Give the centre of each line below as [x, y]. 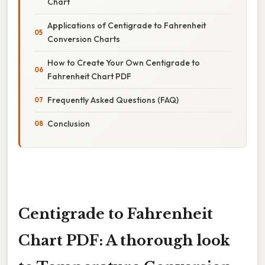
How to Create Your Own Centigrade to [124, 62]
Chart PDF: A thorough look [124, 240]
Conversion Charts [84, 39]
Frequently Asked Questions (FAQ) [113, 100]
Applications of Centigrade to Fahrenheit [127, 25]
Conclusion [69, 123]
